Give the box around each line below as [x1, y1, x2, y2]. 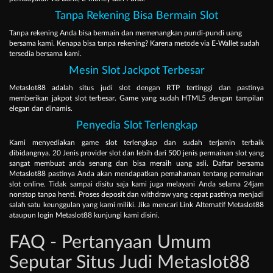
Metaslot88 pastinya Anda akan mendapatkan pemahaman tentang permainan [9, 170, 264, 178]
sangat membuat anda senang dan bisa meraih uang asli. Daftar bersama [9, 160, 264, 168]
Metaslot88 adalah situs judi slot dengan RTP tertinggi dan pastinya [9, 84, 264, 92]
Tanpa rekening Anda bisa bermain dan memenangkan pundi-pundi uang [9, 29, 242, 37]
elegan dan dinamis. [9, 105, 73, 113]
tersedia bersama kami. [9, 50, 82, 58]
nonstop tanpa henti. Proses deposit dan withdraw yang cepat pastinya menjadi [9, 191, 264, 199]
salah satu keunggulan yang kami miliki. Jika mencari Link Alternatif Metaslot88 [9, 201, 264, 209]
